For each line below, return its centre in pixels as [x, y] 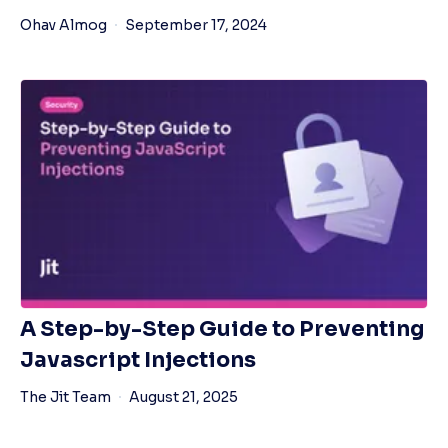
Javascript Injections [138, 360]
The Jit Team [65, 397]
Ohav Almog [63, 25]
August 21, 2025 [183, 397]
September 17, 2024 [196, 25]
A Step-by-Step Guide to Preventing [222, 329]
